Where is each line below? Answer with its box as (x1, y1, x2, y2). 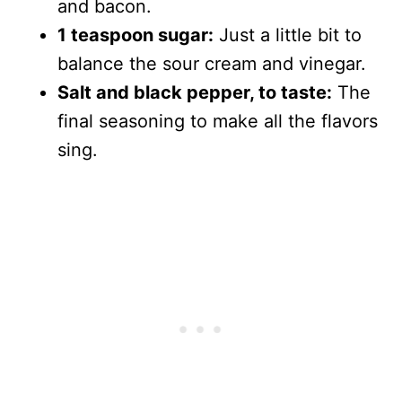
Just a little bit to (214, 24, 362, 47)
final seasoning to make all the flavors (57, 110, 378, 133)
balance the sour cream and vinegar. (57, 53, 366, 75)
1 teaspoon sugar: (57, 24, 214, 47)
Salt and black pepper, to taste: (57, 82, 332, 104)
